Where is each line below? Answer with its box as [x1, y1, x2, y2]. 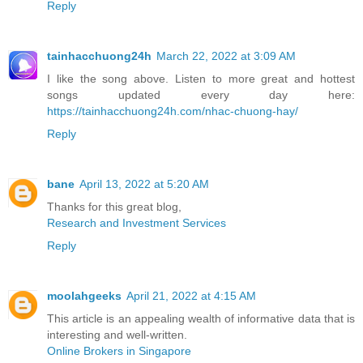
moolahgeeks [47, 289, 122, 303]
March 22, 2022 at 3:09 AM [156, 49, 296, 63]
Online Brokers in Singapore [47, 344, 191, 358]
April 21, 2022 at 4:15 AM [126, 289, 256, 303]
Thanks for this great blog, [47, 200, 181, 214]
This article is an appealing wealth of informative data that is [47, 312, 355, 326]
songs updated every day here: [47, 88, 355, 102]
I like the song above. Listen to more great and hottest [47, 72, 355, 86]
